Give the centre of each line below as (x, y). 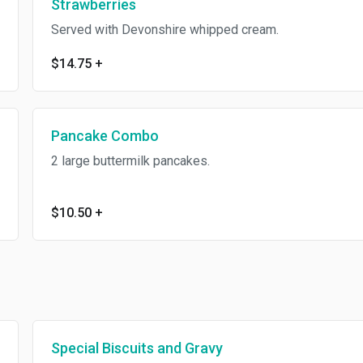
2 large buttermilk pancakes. (130, 161)
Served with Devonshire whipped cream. (164, 30)
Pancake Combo (105, 136)
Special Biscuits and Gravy (137, 348)
